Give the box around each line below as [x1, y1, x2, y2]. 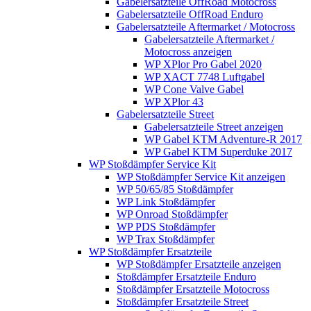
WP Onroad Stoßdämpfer [117, 208, 228, 220]
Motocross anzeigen [144, 45, 232, 58]
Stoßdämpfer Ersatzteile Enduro [117, 270, 256, 283]
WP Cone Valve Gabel [144, 83, 244, 95]
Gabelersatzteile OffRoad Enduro [117, 8, 263, 20]
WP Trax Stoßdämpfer [117, 233, 215, 245]
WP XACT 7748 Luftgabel [144, 70, 264, 83]
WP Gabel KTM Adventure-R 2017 [144, 133, 302, 145]
